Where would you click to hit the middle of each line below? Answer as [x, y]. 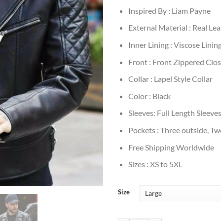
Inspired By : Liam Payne [169, 10]
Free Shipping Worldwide [171, 147]
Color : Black [149, 96]
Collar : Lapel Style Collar [170, 79]
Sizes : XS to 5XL [155, 164]
